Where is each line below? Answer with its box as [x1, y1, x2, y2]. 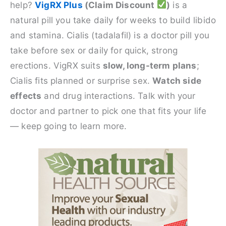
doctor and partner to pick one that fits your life [10, 105, 207, 116]
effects [10, 90, 42, 101]
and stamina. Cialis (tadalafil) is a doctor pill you [10, 30, 209, 40]
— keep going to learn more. [10, 121, 127, 131]
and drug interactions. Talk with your [41, 90, 196, 101]
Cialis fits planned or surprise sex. [10, 75, 153, 86]
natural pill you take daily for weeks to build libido [10, 15, 216, 25]
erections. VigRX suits [10, 60, 103, 71]
